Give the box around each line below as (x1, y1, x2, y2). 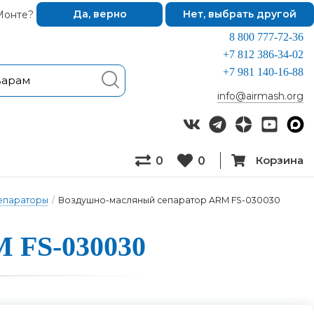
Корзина (255, 153, 303, 167)
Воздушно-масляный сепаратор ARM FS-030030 (58, 195, 280, 205)
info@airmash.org (217, 90, 303, 102)
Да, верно (72, 8, 127, 20)
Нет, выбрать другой (183, 8, 296, 20)
